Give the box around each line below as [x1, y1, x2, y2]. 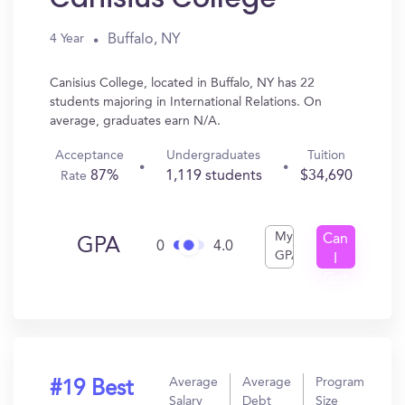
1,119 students [165, 169, 262, 184]
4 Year [50, 33, 84, 45]
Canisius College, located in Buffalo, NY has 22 [50, 77, 315, 89]
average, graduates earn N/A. [50, 115, 221, 127]
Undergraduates [166, 149, 261, 162]
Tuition [306, 149, 345, 162]
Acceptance [55, 149, 125, 162]
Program [316, 376, 364, 389]
